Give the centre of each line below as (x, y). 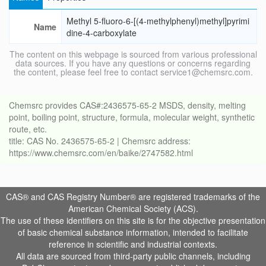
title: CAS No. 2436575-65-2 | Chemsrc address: (100, 141)
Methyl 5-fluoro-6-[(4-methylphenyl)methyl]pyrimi (158, 21)
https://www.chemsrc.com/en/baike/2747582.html (101, 153)
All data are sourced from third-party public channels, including (133, 256)
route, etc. (28, 129)
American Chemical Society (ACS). (133, 209)
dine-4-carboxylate (102, 33)
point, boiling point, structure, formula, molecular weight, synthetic (132, 117)
